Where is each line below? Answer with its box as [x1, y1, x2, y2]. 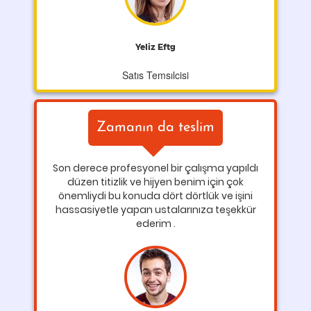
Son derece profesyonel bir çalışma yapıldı [53, 161, 258, 175]
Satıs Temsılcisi [122, 68, 189, 82]
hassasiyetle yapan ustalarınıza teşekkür [55, 203, 256, 217]
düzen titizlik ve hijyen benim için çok [67, 175, 244, 189]
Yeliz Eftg [135, 42, 176, 52]
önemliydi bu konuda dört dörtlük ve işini [58, 189, 253, 203]
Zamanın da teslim [96, 121, 215, 135]
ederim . [135, 217, 176, 230]
